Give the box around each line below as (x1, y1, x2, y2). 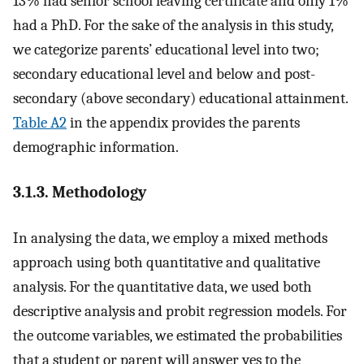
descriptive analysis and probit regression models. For (13, 302, 347, 321)
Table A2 (13, 113, 67, 132)
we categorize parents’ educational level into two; (13, 40, 319, 58)
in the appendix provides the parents (67, 113, 300, 132)
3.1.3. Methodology (13, 183, 146, 201)
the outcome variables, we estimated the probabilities (13, 327, 342, 345)
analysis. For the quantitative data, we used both (13, 278, 312, 297)
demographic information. (13, 137, 179, 156)
